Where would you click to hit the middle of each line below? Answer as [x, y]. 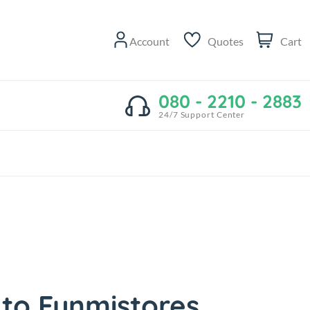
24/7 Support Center [202, 114]
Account [149, 42]
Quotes [226, 42]
